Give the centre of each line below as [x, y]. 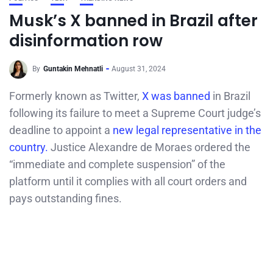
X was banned [176, 96]
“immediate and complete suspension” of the [117, 164]
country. [29, 147]
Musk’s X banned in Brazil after [133, 21]
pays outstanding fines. [66, 198]
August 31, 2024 [139, 69]
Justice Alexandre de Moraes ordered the [149, 147]
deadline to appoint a [61, 130]
